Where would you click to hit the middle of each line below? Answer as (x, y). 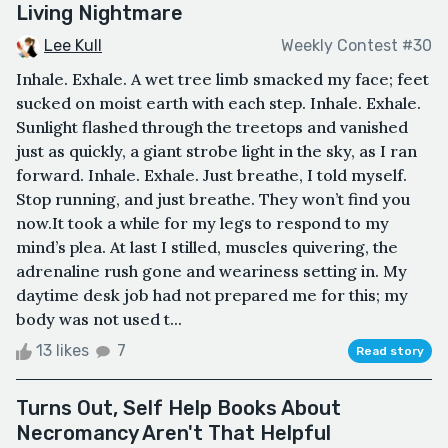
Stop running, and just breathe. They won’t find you (213, 198)
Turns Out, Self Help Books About (178, 407)
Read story (390, 350)
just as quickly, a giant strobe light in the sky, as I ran (216, 150)
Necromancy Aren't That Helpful (173, 432)
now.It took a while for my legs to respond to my (202, 222)
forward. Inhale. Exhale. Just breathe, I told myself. (211, 174)
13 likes (62, 350)
